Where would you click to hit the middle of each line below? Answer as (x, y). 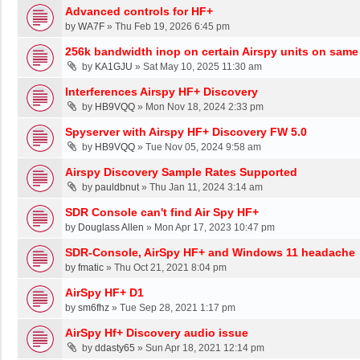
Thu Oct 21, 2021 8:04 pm (170, 267)
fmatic (91, 267)
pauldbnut (117, 187)
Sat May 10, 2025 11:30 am (202, 66)
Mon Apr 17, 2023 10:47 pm (215, 227)
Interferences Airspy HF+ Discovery (162, 91)
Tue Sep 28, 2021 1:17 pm (178, 307)
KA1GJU (114, 66)
